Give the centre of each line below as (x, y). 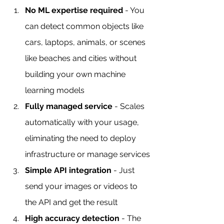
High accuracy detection (72, 218)
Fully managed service (69, 106)
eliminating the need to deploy (81, 138)
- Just (124, 170)
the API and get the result (71, 202)
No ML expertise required (74, 10)
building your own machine (76, 74)
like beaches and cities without (82, 58)
